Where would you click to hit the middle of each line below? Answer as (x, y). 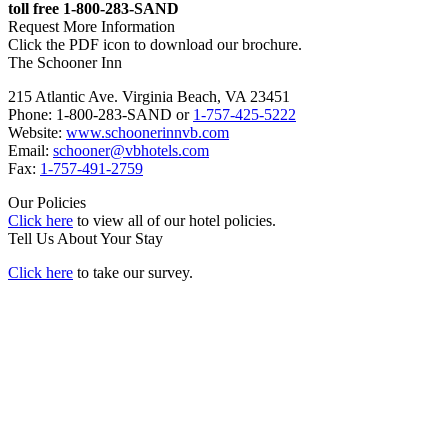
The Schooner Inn (65, 63)
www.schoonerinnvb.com (147, 133)
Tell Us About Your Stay (85, 239)
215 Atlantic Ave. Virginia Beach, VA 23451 (149, 97)
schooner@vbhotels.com (131, 151)
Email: (30, 151)
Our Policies (47, 203)
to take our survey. (133, 273)
